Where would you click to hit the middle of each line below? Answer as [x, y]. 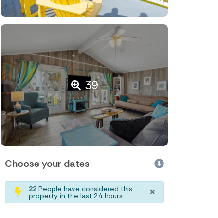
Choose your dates [47, 164]
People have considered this [84, 189]
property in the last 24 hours [76, 196]
